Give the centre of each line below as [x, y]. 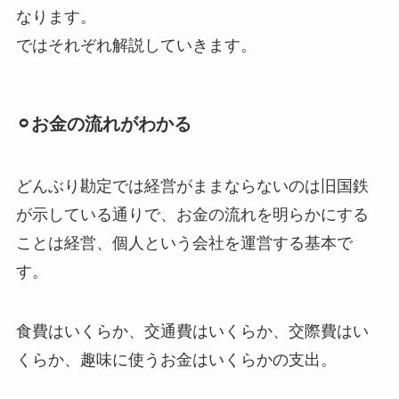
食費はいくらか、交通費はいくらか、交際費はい [192, 332]
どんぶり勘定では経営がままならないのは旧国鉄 [192, 186]
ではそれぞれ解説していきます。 [136, 45]
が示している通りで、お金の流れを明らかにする [192, 214]
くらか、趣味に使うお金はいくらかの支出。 [176, 360]
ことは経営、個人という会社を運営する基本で [184, 243]
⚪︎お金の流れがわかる [103, 124]
